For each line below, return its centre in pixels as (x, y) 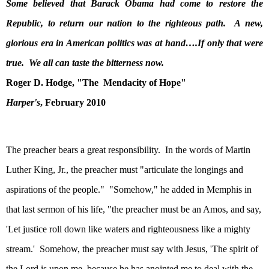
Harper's (23, 102)
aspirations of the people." (55, 190)
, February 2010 (73, 102)
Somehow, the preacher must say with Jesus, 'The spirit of (149, 249)
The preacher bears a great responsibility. (83, 150)
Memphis (224, 190)
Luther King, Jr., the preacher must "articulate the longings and (125, 170)
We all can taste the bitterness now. (96, 62)
